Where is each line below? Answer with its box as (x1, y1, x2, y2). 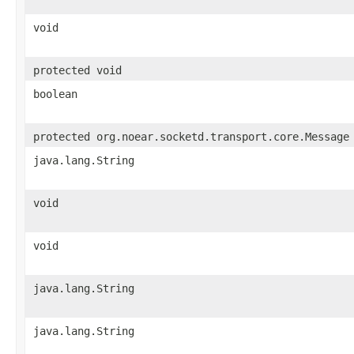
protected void (33, 63, 122, 77)
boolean (33, 87, 77, 100)
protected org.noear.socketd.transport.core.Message (33, 130, 349, 143)
